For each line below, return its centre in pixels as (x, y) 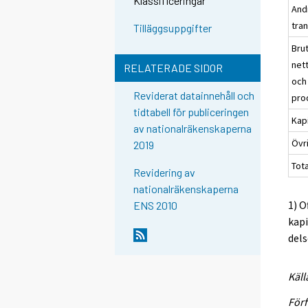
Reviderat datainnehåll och (194, 96)
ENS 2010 (156, 206)
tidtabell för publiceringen (191, 112)
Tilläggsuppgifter (173, 28)
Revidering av (165, 173)
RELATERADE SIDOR (173, 68)
